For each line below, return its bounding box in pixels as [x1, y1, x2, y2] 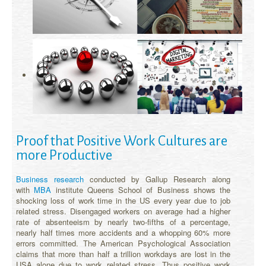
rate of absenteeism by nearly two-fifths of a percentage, [16, 216, 230, 227]
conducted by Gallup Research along [84, 173, 230, 185]
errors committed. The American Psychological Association [16, 237, 230, 249]
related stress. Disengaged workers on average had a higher [16, 205, 230, 217]
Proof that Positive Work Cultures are [16, 133, 227, 148]
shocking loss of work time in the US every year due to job [16, 194, 230, 206]
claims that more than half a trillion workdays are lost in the [16, 248, 230, 259]
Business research [16, 173, 84, 185]
